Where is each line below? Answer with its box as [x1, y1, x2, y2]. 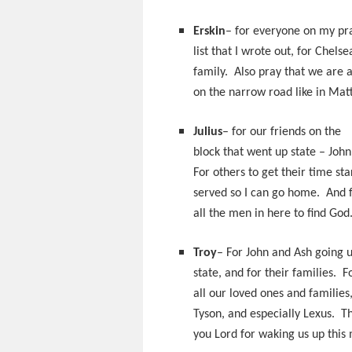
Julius [193, 126, 222, 138]
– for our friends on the [222, 126, 341, 138]
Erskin [193, 25, 225, 38]
